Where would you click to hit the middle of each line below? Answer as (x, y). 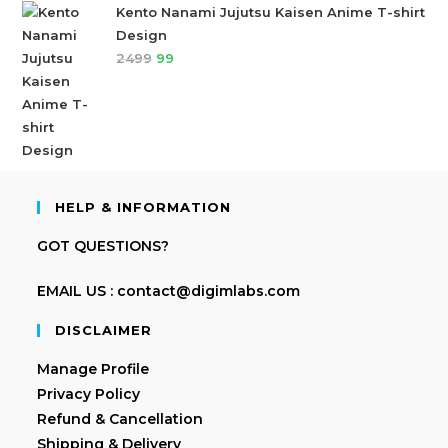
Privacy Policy (89, 393)
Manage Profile (93, 368)
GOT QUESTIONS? (103, 245)
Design (142, 34)
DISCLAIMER (104, 329)
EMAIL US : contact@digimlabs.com (169, 290)
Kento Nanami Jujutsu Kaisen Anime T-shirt (271, 11)
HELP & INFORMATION (143, 206)
